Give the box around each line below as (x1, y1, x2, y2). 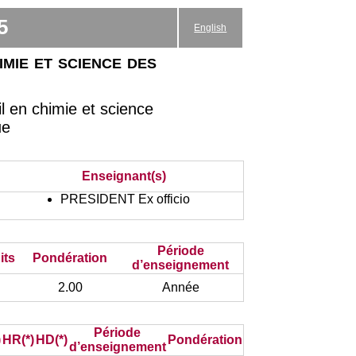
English (194, 22, 227, 33)
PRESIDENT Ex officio (60, 192, 190, 206)
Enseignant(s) (81, 169, 166, 183)
